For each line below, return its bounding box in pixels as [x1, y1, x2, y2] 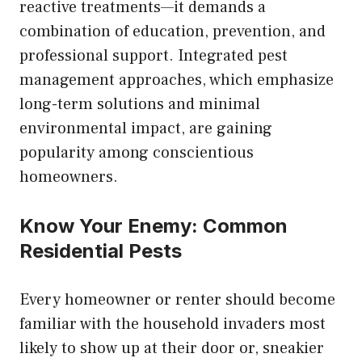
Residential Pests [19, 238, 182, 263]
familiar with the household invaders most [19, 313, 326, 335]
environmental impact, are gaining [19, 117, 272, 139]
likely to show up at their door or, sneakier [19, 337, 324, 359]
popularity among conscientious [19, 141, 254, 163]
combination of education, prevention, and [19, 20, 326, 42]
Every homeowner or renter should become [19, 288, 335, 310]
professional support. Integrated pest [19, 44, 288, 66]
